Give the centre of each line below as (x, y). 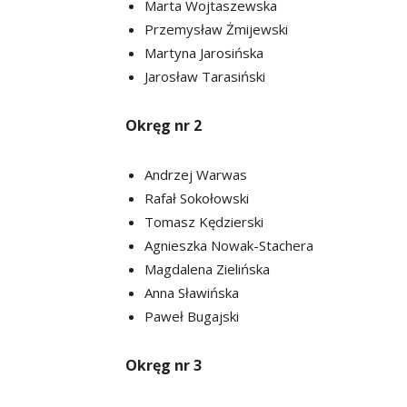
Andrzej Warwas (196, 174)
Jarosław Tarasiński (205, 76)
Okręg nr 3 (164, 365)
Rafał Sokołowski (197, 198)
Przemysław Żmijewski (216, 29)
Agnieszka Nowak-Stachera (229, 245)
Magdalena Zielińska (207, 268)
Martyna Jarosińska (204, 52)
